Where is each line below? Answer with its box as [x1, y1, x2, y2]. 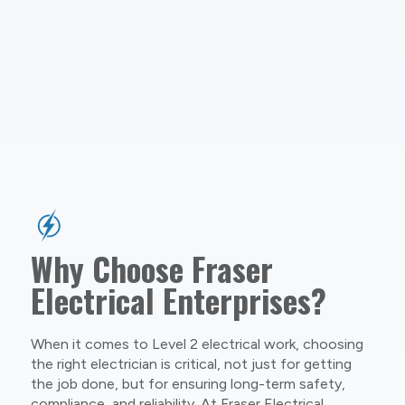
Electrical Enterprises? [30, 276, 326, 324]
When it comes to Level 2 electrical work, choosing [30, 334, 363, 353]
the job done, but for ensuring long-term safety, [30, 374, 345, 392]
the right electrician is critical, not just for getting [30, 354, 352, 372]
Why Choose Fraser [30, 244, 273, 292]
